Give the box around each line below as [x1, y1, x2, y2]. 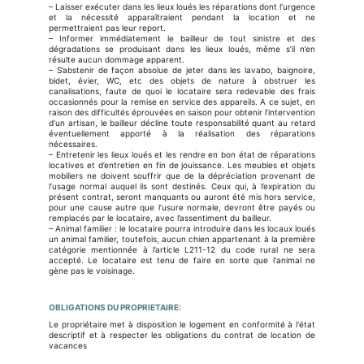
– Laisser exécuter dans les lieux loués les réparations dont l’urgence [49, 2, 315, 11]
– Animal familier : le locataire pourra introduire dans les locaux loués [49, 223, 315, 233]
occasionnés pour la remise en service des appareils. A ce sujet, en [49, 97, 315, 106]
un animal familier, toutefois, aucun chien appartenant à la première [49, 234, 315, 244]
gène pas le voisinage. [49, 266, 135, 275]
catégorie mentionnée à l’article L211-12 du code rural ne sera [49, 245, 315, 254]
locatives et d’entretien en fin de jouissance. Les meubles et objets [49, 160, 315, 170]
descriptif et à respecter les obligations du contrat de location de [49, 330, 315, 340]
